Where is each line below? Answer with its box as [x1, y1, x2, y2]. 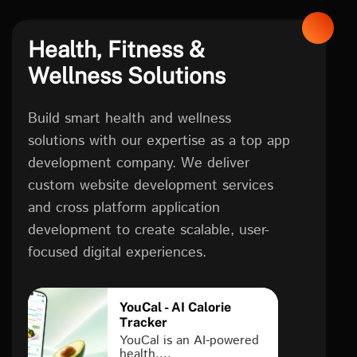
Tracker [120, 315, 167, 330]
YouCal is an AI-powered [120, 331, 259, 350]
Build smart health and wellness [28, 108, 231, 129]
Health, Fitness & [28, 36, 205, 62]
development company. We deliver [28, 153, 249, 174]
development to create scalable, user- [28, 220, 269, 241]
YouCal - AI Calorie [120, 300, 231, 315]
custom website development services [28, 175, 273, 196]
